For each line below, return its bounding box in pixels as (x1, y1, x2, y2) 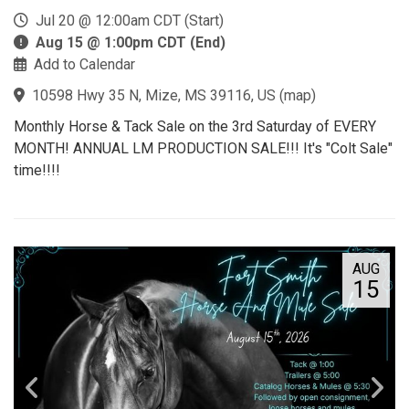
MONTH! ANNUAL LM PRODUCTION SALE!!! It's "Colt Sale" (14, 139, 393, 157)
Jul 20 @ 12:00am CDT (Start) (28, 11, 224, 29)
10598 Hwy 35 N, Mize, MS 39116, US (32, 86, 276, 104)
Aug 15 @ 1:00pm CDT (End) (36, 33, 225, 51)
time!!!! (14, 161, 60, 179)
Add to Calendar (34, 55, 135, 73)
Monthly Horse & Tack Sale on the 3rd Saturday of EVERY (14, 117, 376, 135)
